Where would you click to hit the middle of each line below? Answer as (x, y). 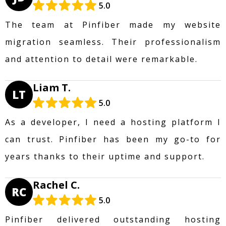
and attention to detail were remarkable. (101, 59)
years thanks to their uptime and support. (105, 156)
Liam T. (52, 87)
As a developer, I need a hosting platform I (113, 122)
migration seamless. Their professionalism (113, 42)
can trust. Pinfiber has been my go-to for (113, 139)
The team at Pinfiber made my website (113, 24)
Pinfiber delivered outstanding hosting (113, 219)
